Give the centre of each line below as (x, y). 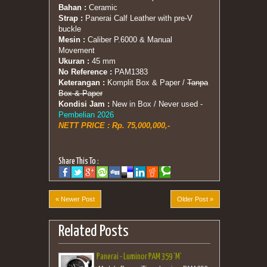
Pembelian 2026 (86, 115)
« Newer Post (75, 199)
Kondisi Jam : (85, 104)
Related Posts (94, 232)
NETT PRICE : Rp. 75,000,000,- (114, 125)
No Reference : (85, 72)
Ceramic (102, 7)
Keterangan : (82, 83)
